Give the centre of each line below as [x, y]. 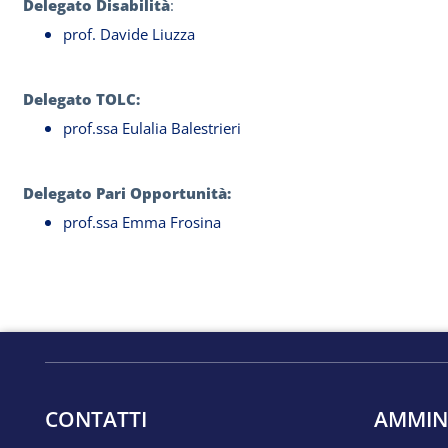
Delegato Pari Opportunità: [129, 193]
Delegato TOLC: [83, 99]
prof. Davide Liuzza [129, 34]
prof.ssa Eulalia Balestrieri [152, 128]
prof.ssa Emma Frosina [146, 222]
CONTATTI [96, 419]
